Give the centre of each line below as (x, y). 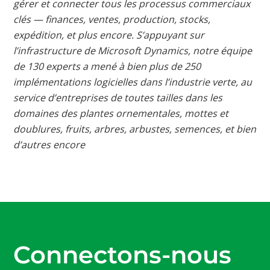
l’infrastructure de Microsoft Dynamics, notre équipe (133, 50)
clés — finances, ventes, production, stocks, (112, 19)
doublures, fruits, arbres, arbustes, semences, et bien (135, 129)
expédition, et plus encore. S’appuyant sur (109, 35)
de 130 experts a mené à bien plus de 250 (107, 66)
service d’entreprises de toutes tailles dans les (118, 97)
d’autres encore (49, 144)
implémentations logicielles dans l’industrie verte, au (133, 82)
